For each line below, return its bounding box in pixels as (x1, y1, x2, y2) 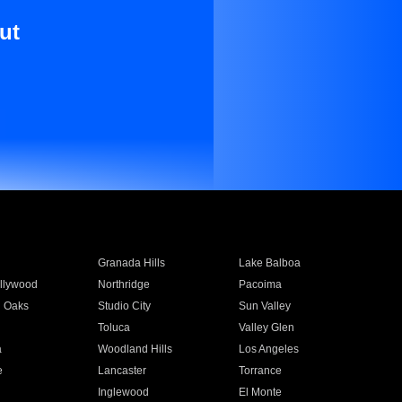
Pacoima (239, 278, 283, 291)
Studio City (97, 300, 151, 312)
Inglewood (97, 386, 149, 398)
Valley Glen (239, 321, 295, 334)
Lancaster (97, 364, 146, 377)
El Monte (239, 386, 283, 398)
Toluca (97, 321, 130, 334)
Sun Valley (239, 300, 292, 312)
